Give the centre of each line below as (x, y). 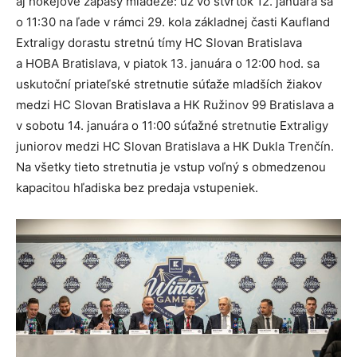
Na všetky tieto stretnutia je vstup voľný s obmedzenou (171, 167)
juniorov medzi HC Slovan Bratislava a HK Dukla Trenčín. (175, 147)
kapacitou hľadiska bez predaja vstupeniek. (137, 188)
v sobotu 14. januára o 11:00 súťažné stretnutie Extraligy (172, 126)
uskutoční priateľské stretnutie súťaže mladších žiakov (169, 84)
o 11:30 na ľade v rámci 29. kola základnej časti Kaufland (173, 22)
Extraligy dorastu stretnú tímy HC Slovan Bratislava (159, 43)
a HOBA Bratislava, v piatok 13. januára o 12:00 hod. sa (168, 64)
